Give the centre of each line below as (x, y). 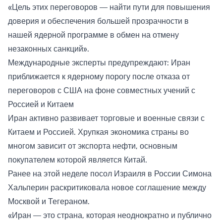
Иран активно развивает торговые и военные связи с (106, 118)
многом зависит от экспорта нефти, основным (93, 146)
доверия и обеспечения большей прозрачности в (98, 21)
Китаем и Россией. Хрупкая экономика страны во (98, 132)
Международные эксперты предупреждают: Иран (99, 63)
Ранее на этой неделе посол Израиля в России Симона (110, 174)
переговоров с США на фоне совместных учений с (102, 90)
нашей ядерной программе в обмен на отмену (93, 35)
